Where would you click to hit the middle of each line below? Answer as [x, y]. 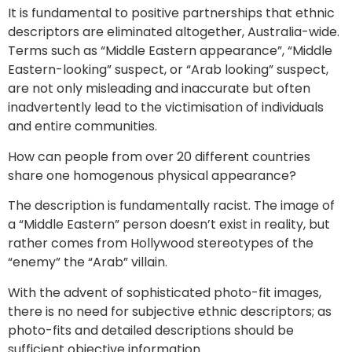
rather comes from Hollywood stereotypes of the [161, 244]
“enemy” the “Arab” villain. [88, 262]
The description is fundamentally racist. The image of [171, 206]
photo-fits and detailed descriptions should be [151, 330]
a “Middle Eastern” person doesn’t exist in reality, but [169, 225]
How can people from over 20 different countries [159, 156]
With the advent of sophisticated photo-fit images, [165, 292]
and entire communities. [82, 126]
